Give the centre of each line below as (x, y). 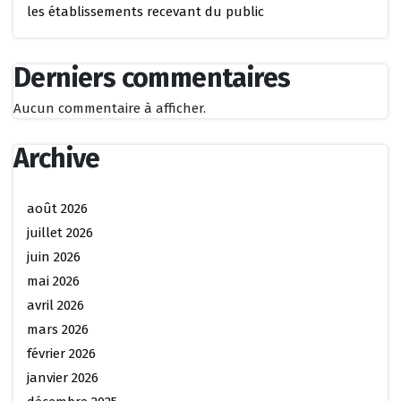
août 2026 (57, 209)
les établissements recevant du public (145, 12)
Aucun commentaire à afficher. (110, 108)
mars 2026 (58, 329)
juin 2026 (54, 257)
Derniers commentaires (152, 78)
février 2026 (61, 354)
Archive (57, 158)
